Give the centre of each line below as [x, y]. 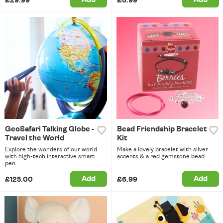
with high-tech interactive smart [50, 157]
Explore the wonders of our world [51, 150]
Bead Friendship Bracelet [162, 129]
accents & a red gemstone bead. [161, 157]
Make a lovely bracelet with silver [162, 150]
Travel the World [35, 138]
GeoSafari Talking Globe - [50, 129]
